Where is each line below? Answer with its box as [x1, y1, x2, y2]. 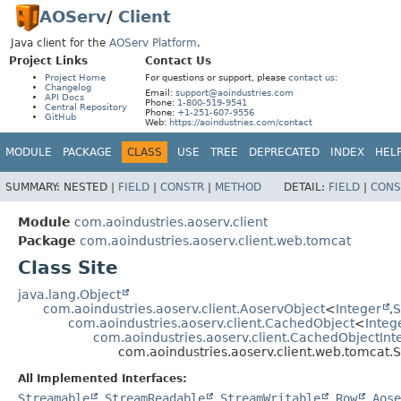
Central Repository [45, 102, 127, 112]
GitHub [45, 112, 76, 122]
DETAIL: [284, 180, 328, 193]
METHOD [215, 180, 261, 193]
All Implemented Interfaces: [18, 371, 187, 385]
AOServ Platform [109, 37, 197, 49]
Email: [145, 88, 175, 98]
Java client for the [11, 37, 109, 49]
